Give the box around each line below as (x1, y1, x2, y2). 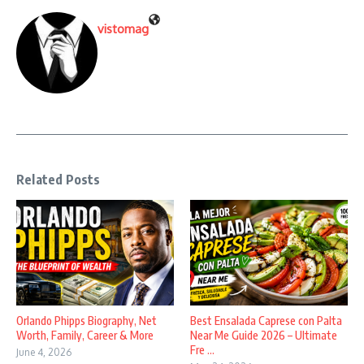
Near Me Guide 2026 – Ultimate (190, 327, 337, 342)
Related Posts (16, 171, 101, 188)
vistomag (97, 21, 149, 37)
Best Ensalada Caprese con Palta (190, 313, 342, 327)
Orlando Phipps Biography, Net (16, 313, 157, 327)
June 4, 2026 (16, 345, 71, 358)
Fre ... (190, 342, 214, 357)
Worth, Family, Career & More (16, 327, 154, 342)
